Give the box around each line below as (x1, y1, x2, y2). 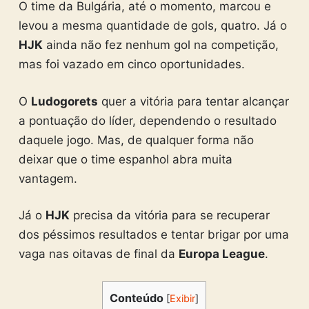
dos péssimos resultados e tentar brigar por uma (18, 228, 289, 241)
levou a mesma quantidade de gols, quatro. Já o (18, 19, 287, 32)
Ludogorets (30, 94, 98, 108)
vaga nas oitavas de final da (18, 247, 179, 261)
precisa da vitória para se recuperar (69, 208, 270, 222)
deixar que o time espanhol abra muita (18, 152, 232, 166)
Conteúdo (110, 290, 164, 305)
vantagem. (18, 171, 77, 186)
